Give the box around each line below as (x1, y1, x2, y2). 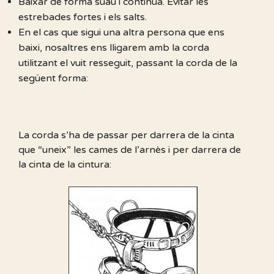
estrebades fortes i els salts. (18, 11, 147, 24)
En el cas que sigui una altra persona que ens (18, 26, 224, 39)
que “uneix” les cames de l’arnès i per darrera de (18, 144, 241, 157)
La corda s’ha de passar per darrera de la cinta (18, 129, 234, 142)
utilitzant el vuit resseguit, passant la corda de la (18, 57, 237, 70)
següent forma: (18, 72, 88, 85)
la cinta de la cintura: (18, 158, 111, 171)
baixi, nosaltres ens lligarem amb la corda (18, 42, 209, 54)
